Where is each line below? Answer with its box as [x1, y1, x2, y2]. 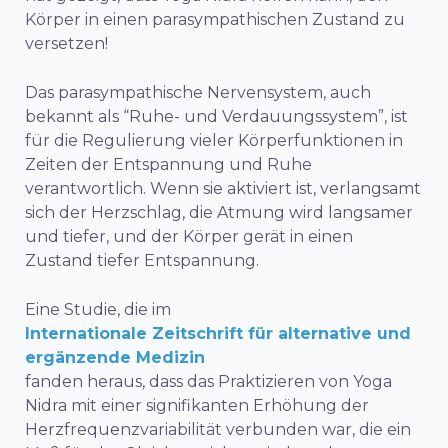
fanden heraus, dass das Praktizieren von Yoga [25, 371, 392, 391]
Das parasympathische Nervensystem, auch [25, 82, 371, 102]
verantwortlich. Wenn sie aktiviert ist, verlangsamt [25, 178, 421, 198]
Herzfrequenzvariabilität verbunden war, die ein [25, 419, 411, 439]
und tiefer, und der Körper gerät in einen [25, 226, 353, 246]
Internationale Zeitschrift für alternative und [25, 323, 411, 343]
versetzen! [25, 33, 108, 53]
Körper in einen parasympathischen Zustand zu [25, 9, 405, 29]
